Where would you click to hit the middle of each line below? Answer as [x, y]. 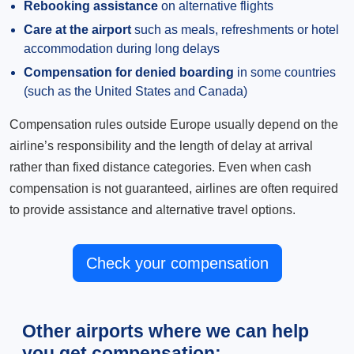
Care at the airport [77, 30]
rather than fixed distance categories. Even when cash [160, 167]
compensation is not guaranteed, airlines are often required [174, 188]
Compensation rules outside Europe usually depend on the [174, 124]
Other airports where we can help [166, 331]
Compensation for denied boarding [129, 72]
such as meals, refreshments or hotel [235, 30]
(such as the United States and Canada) [136, 91]
